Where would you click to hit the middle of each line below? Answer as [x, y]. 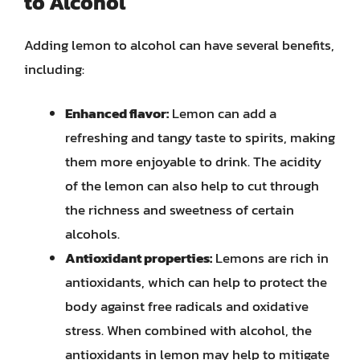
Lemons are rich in [270, 258]
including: [54, 69]
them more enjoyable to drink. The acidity [193, 162]
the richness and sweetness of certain [180, 210]
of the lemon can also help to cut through [192, 186]
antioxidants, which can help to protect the [196, 282]
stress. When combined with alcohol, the [188, 330]
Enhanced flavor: [117, 113]
